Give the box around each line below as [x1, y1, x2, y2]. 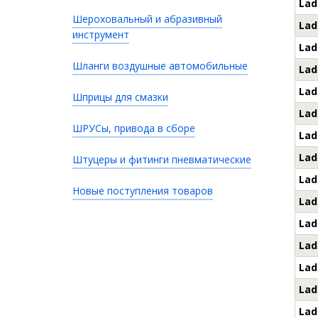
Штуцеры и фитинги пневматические [72, 153, 251, 166]
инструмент [72, 28, 129, 41]
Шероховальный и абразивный [72, 12, 222, 26]
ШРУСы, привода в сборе [72, 121, 195, 135]
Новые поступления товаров [72, 184, 213, 197]
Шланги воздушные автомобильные [72, 59, 248, 72]
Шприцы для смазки [72, 90, 168, 104]
